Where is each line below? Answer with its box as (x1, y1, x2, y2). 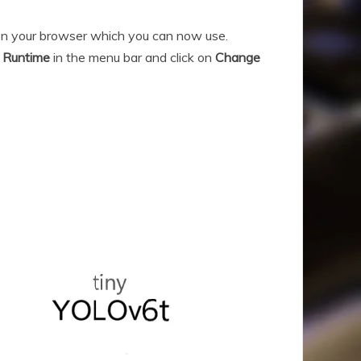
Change (215, 49, 260, 66)
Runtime (2, 49, 50, 66)
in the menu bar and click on (50, 49, 215, 66)
